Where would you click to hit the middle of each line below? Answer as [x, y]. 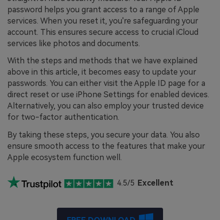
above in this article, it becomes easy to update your [102, 72]
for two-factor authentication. [63, 117]
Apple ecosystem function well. [65, 158]
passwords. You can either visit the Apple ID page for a [106, 83]
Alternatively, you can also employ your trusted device [106, 106]
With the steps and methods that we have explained [102, 61]
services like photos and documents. [74, 43]
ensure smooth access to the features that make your [106, 146]
